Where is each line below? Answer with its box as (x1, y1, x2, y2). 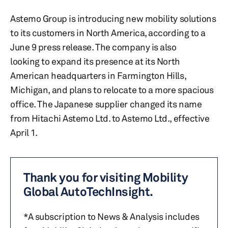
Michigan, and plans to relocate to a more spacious (10, 84, 214, 95)
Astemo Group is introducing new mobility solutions (10, 13, 216, 24)
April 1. (10, 127, 38, 138)
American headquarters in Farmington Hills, (10, 70, 186, 81)
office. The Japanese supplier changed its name (10, 98, 202, 109)
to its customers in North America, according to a (10, 27, 206, 38)
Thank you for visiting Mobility (23, 170, 188, 185)
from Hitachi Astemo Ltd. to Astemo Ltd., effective (10, 112, 210, 124)
